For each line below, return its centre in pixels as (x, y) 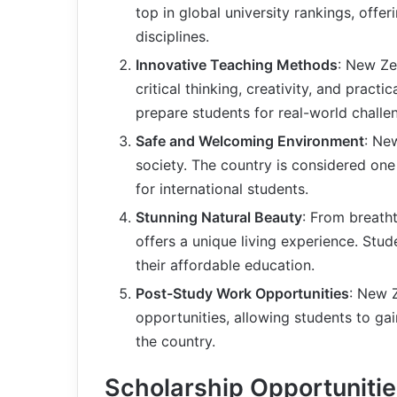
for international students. (222, 188)
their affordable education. (225, 265)
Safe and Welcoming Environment (250, 140)
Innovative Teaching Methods (237, 64)
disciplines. (172, 36)
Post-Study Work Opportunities (242, 293)
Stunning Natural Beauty (219, 217)
